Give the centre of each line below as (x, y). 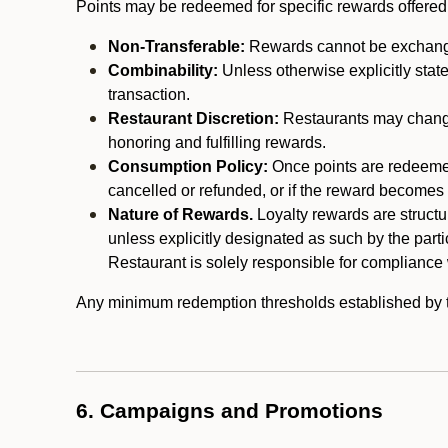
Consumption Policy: (188, 166)
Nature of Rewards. (180, 214)
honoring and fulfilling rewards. (217, 142)
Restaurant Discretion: (193, 118)
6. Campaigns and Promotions (229, 411)
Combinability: (163, 70)
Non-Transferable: (176, 46)
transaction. (149, 94)
